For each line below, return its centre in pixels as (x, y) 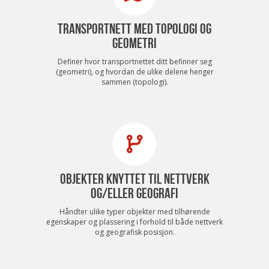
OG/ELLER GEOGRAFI (134, 193)
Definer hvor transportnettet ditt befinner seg (134, 61)
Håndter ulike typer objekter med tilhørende (134, 211)
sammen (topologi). (134, 82)
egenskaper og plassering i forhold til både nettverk (134, 222)
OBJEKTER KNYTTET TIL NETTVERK (134, 179)
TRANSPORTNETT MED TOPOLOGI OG (134, 29)
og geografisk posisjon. (134, 232)
